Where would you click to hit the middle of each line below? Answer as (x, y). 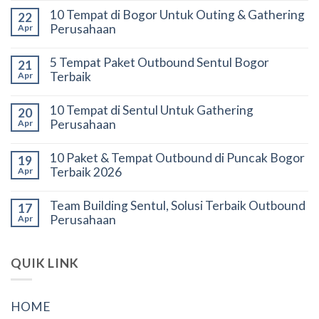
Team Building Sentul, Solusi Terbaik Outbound (178, 206)
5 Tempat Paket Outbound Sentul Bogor (159, 63)
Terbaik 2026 (86, 172)
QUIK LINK (45, 263)
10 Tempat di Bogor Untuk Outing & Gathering (177, 15)
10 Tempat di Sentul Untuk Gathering (152, 110)
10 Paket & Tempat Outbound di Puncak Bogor (177, 158)
